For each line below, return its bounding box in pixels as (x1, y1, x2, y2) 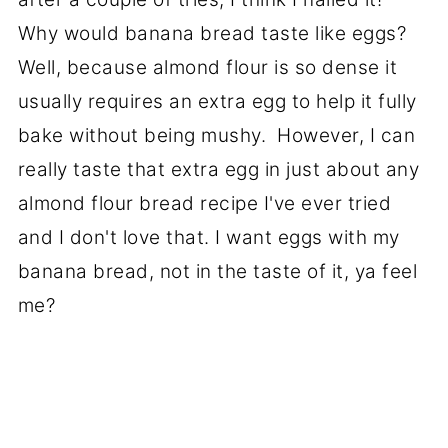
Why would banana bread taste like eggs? (17, 21, 412, 45)
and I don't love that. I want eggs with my (17, 225, 400, 249)
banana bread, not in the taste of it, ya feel (17, 259, 418, 283)
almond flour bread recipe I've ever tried (17, 191, 392, 215)
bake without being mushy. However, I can (17, 123, 416, 147)
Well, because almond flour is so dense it (17, 55, 398, 79)
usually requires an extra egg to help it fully (17, 89, 417, 113)
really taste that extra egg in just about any (17, 157, 420, 181)
